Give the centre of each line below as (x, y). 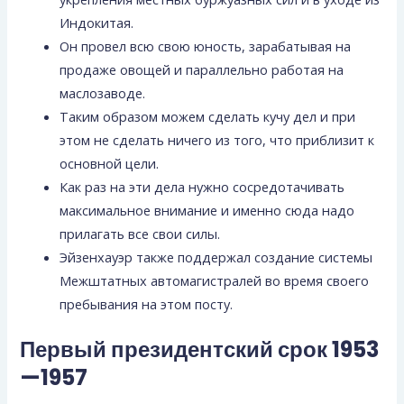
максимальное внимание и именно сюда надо (207, 210)
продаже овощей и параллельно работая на (202, 69)
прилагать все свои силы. (140, 233)
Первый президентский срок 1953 (200, 349)
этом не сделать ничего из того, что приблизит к (217, 139)
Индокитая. (97, 22)
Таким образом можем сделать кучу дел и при (208, 116)
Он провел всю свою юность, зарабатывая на (206, 46)
